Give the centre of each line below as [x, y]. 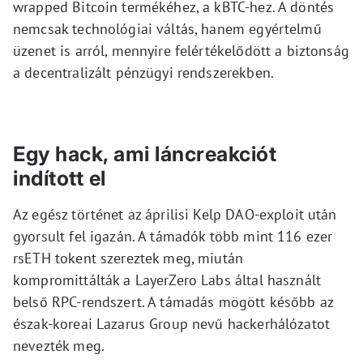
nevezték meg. [59, 346]
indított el [60, 178]
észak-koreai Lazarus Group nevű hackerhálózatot [172, 324]
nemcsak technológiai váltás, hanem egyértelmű [167, 29]
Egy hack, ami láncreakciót [145, 154]
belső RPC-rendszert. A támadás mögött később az [173, 302]
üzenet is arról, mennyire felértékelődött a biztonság [181, 51]
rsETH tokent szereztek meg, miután [128, 258]
